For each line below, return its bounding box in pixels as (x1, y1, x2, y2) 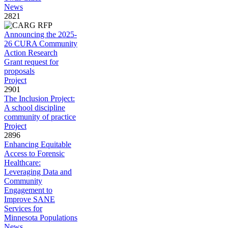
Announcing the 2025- (4, 30, 77, 39)
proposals (4, 66, 35, 75)
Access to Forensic (4, 149, 65, 158)
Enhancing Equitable (4, 139, 71, 149)
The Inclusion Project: (4, 94, 75, 103)
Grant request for (4, 57, 59, 66)
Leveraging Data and (4, 167, 72, 176)
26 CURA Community (4, 39, 77, 48)
